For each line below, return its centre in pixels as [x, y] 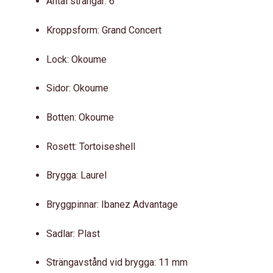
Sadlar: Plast [73, 233]
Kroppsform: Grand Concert [104, 30]
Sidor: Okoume [77, 88]
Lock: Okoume [76, 59]
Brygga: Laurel [76, 175]
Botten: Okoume [80, 117]
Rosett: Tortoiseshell [91, 146]
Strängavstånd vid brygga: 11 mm [117, 263]
